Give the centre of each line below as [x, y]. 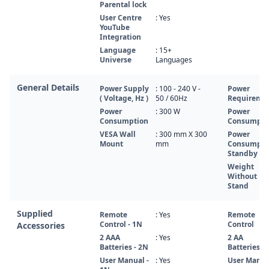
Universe [116, 60]
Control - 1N [121, 224]
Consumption [124, 121]
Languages [174, 60]
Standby [243, 153]
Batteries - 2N [124, 247]
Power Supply [124, 89]
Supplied [35, 213]
